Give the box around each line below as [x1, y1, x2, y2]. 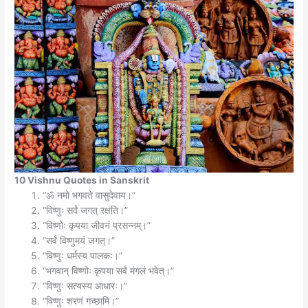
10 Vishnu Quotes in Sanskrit [14, 174, 150, 186]
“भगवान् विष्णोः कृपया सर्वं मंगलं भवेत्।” [43, 265, 175, 276]
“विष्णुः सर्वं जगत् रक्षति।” [43, 204, 129, 216]
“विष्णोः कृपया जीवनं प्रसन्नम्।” [43, 219, 151, 231]
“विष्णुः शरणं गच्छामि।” [43, 295, 120, 307]
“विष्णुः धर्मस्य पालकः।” [43, 250, 123, 261]
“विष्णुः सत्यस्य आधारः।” [43, 280, 128, 291]
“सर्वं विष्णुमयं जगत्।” [43, 234, 115, 246]
